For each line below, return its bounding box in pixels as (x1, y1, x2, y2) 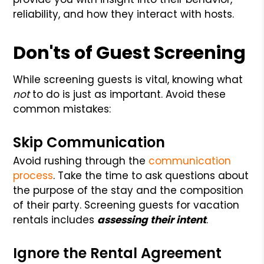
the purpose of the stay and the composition (13, 183, 244, 197)
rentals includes (13, 212, 98, 227)
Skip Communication (13, 132, 166, 152)
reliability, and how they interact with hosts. (13, 6, 235, 21)
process (13, 168, 54, 183)
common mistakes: (13, 101, 111, 116)
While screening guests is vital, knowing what (13, 72, 243, 87)
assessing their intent (97, 212, 207, 227)
